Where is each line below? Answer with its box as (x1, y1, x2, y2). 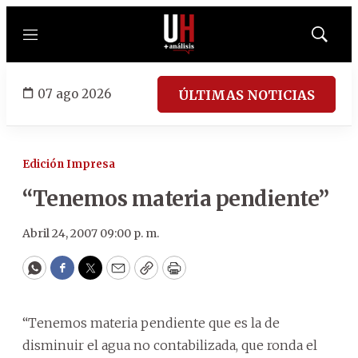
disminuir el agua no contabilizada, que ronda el (22, 337, 317, 353)
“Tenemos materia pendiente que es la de (22, 315, 280, 331)
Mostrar (318, 33, 354, 46)
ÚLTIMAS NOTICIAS (178, 86, 315, 103)
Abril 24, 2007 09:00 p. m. (22, 226, 159, 241)
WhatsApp (33, 265, 109, 284)
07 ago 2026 (38, 86, 111, 101)
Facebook (61, 265, 129, 284)
